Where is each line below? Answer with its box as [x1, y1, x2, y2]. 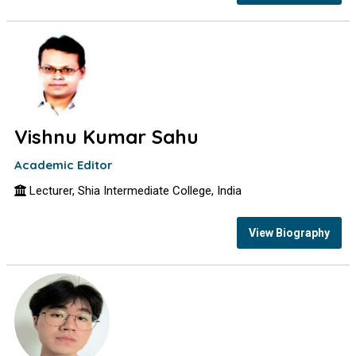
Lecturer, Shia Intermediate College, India [26, 184, 242, 198]
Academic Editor [14, 157, 114, 172]
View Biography [248, 226, 330, 239]
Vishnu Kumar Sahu [14, 125, 199, 149]
